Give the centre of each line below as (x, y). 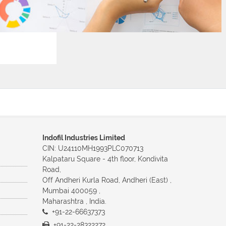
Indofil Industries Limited (83, 138)
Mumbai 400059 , (71, 191)
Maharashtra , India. (74, 201)
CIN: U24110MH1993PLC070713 (93, 148)
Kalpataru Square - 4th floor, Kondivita (105, 159)
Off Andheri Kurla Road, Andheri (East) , (107, 180)
